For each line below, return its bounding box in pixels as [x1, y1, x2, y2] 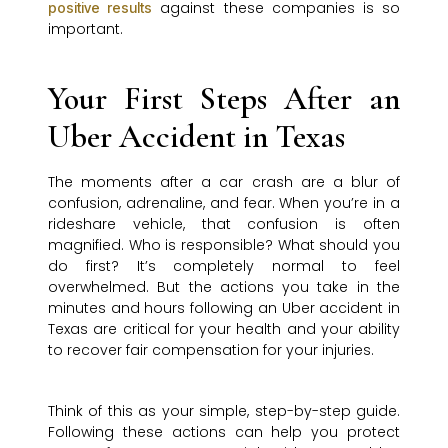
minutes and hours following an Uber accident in [48, 298, 400, 319]
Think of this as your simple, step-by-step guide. [48, 401, 400, 422]
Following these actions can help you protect [48, 422, 400, 443]
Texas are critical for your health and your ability [48, 319, 400, 340]
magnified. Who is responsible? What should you [48, 235, 400, 256]
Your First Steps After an [48, 79, 400, 119]
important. [48, 19, 123, 40]
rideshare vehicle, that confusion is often [48, 214, 400, 235]
